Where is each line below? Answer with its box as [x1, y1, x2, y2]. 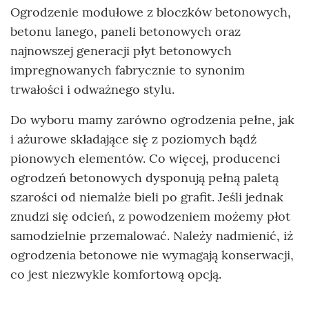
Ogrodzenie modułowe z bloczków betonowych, [10, 4, 291, 21]
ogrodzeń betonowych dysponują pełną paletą [10, 170, 279, 186]
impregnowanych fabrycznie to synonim [10, 62, 245, 79]
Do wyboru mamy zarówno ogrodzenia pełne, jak [10, 112, 295, 128]
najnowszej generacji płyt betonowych [10, 43, 232, 59]
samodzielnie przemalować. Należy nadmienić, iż [10, 228, 293, 244]
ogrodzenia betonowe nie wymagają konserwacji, [10, 247, 294, 263]
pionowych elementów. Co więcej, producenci [10, 150, 280, 167]
